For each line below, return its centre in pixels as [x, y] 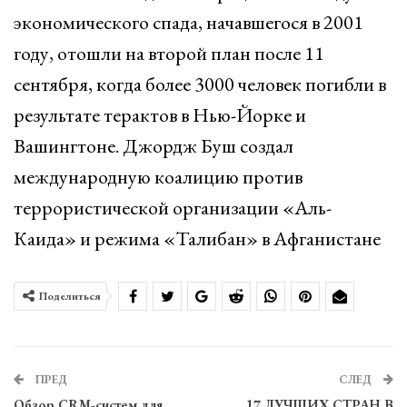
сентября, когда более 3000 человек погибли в [200, 84]
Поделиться [70, 296]
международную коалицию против [158, 177]
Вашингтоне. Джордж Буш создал [154, 146]
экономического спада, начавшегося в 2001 [189, 22]
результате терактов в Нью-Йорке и [160, 115]
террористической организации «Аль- [173, 208]
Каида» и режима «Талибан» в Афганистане [197, 238]
